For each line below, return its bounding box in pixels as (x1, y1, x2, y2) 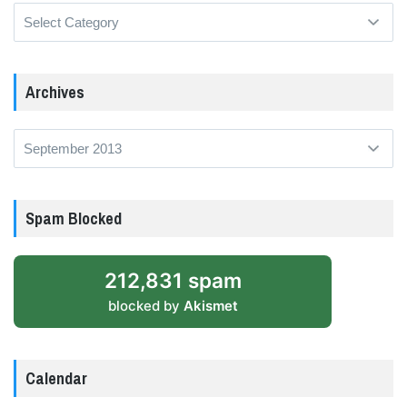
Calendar (25, 367, 87, 391)
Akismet (183, 297, 238, 315)
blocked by (107, 297, 184, 315)
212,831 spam (104, 268, 242, 293)
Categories (14, 5, 76, 21)
